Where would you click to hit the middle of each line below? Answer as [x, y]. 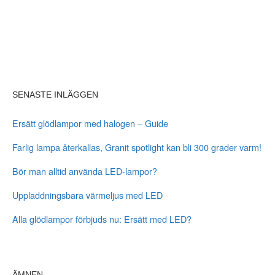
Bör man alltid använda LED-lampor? [85, 171]
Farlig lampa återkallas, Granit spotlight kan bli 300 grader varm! [137, 147]
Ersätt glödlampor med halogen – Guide [90, 123]
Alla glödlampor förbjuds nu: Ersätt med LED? [102, 219]
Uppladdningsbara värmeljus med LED [87, 195]
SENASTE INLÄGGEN [55, 95]
